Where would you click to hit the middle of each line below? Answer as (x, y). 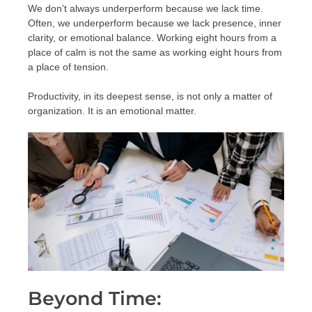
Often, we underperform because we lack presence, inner (155, 23)
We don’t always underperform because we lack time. (146, 8)
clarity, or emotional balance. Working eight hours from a (152, 38)
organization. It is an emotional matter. (112, 111)
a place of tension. (68, 67)
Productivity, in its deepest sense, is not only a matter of (150, 96)
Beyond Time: (95, 299)
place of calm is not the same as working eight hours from (155, 52)
